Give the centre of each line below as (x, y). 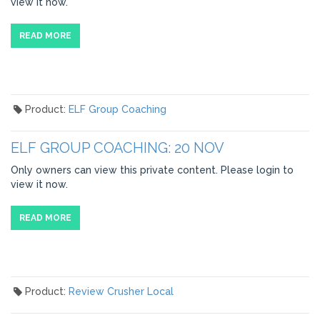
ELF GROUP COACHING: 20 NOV (117, 148)
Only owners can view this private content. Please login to (152, 170)
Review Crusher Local (121, 291)
